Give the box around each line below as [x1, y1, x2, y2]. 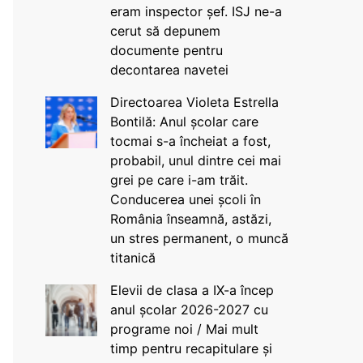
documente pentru [109, 42, 223, 58]
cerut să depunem [109, 23, 220, 39]
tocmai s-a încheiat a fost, [109, 133, 271, 149]
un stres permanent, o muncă [109, 230, 288, 246]
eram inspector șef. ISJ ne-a [109, 3, 282, 19]
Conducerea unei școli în [109, 191, 261, 207]
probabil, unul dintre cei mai [109, 152, 281, 169]
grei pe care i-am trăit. [109, 172, 248, 188]
